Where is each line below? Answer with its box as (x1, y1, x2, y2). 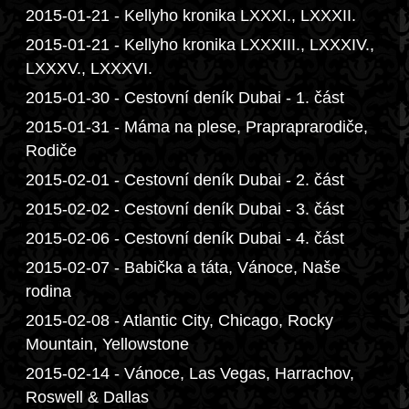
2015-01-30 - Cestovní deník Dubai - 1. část (26, 89, 344, 107)
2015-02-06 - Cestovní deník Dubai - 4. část (26, 229, 344, 247)
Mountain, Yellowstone (26, 335, 189, 353)
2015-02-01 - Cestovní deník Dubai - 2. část (26, 171, 344, 189)
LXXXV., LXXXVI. (26, 59, 152, 78)
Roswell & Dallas (26, 388, 149, 406)
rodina (26, 282, 71, 300)
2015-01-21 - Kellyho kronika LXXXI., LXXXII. (26, 6, 356, 25)
